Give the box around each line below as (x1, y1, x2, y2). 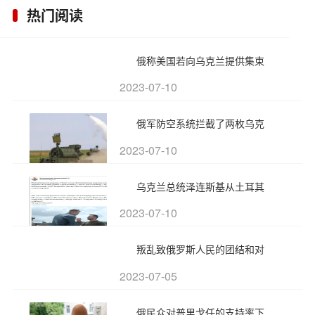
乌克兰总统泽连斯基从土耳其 (136, 179, 265, 193)
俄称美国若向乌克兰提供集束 (136, 53, 265, 67)
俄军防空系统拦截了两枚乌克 (136, 116, 265, 131)
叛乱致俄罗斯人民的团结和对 (136, 242, 265, 257)
